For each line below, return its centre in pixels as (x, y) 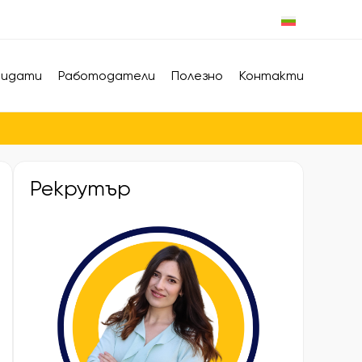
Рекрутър (80, 189)
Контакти (271, 75)
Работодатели (107, 75)
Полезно (197, 75)
